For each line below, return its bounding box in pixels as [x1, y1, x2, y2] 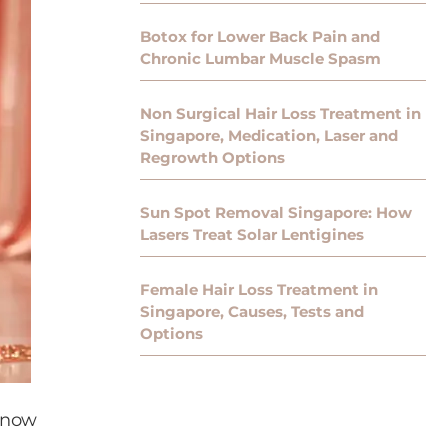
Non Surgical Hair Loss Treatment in [140, 104, 421, 124]
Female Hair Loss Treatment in [140, 280, 378, 300]
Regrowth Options [140, 148, 285, 168]
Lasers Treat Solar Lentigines [140, 225, 364, 245]
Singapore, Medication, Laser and [140, 126, 398, 146]
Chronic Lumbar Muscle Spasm [140, 49, 381, 69]
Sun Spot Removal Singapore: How [140, 203, 412, 223]
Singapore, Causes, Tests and [140, 302, 364, 322]
